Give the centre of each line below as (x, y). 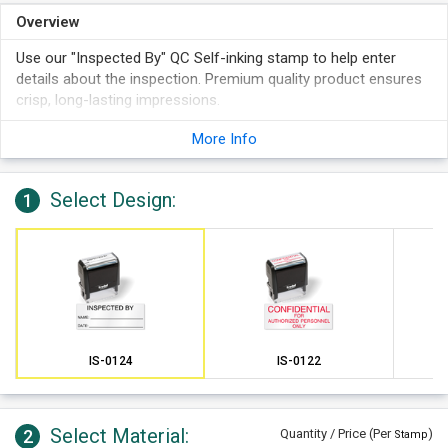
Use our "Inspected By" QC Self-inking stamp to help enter (206, 58)
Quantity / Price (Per (337, 433)
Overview (48, 22)
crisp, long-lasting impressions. (118, 100)
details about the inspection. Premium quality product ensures (219, 79)
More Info (224, 139)
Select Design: (110, 200)
